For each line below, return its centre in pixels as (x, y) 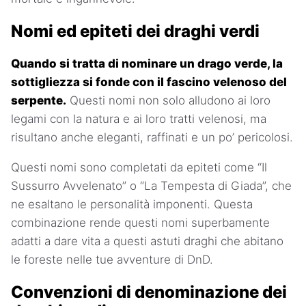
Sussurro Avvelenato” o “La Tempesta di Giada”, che (151, 185)
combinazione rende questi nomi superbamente (140, 222)
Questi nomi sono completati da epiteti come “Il (139, 167)
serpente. (39, 100)
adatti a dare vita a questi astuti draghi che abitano (147, 241)
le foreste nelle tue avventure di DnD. (112, 259)
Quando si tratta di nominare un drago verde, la (147, 63)
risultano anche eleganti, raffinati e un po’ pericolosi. (152, 137)
